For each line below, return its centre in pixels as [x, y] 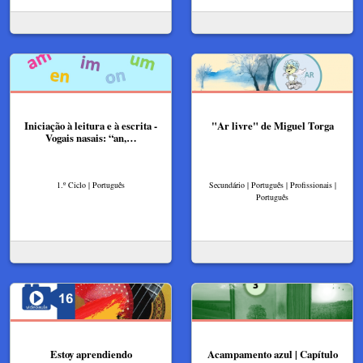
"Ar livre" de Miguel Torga [272, 125]
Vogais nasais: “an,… [91, 137]
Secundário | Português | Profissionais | [272, 185]
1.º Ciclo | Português [91, 185]
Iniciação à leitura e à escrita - [91, 125]
